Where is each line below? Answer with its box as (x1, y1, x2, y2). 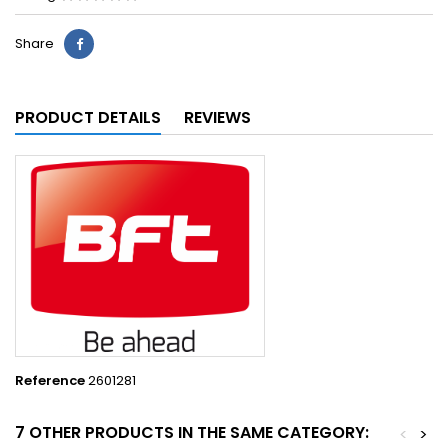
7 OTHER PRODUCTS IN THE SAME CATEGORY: (15, 421, 369, 445)
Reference (15, 371, 85, 391)
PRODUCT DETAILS (15, 106, 161, 130)
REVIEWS (184, 106, 251, 130)
